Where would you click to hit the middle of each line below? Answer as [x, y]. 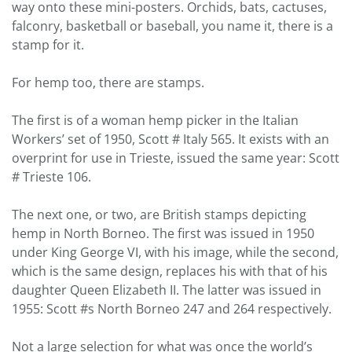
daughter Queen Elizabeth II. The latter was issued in [167, 290]
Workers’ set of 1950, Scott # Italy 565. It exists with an [170, 139]
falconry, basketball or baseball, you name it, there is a [172, 26]
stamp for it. [48, 44]
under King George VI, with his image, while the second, [175, 252]
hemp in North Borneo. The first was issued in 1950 [163, 233]
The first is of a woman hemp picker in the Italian [155, 120]
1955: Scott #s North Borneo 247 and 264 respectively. [172, 308]
